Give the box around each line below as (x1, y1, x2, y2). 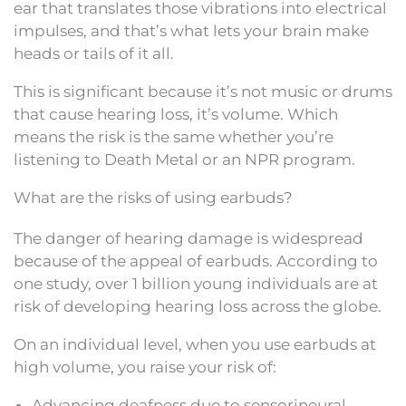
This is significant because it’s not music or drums (14, 82, 392, 101)
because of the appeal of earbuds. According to (14, 251, 378, 270)
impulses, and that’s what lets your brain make (14, 21, 369, 40)
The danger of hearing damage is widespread (14, 228, 363, 247)
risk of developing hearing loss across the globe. (14, 296, 382, 315)
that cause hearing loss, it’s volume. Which (14, 104, 338, 123)
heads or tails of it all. (14, 43, 174, 63)
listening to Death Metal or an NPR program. (14, 150, 355, 169)
